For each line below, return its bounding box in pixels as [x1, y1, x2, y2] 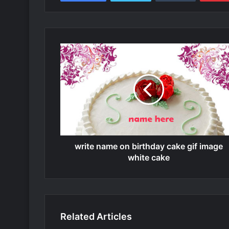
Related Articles [60, 211, 132, 222]
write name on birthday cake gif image [74, 141, 223, 151]
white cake [127, 152, 170, 163]
